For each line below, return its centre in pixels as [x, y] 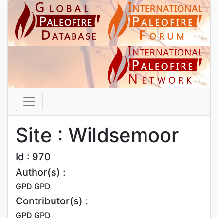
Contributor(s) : [52, 201]
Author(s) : [41, 172]
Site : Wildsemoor [97, 135]
